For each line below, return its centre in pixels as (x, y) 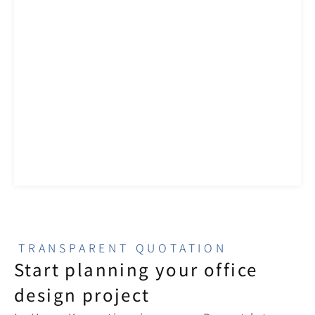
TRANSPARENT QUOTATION (123, 247)
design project (82, 294)
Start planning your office (136, 269)
